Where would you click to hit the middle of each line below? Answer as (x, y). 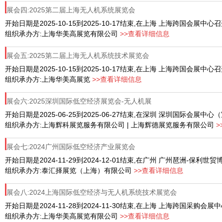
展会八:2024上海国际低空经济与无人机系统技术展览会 (92, 192)
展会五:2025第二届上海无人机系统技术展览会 (78, 55)
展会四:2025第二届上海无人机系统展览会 (71, 10)
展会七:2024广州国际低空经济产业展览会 (71, 147)
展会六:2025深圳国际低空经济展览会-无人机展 (79, 101)
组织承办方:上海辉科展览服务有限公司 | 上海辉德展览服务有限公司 (111, 125)
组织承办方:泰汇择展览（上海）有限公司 (69, 170)
